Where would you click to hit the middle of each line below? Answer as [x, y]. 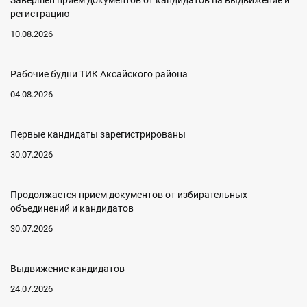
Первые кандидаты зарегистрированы [98, 135]
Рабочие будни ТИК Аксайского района [99, 74]
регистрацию [40, 14]
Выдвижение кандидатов [67, 269]
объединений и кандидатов [72, 209]
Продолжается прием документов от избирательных [129, 195]
